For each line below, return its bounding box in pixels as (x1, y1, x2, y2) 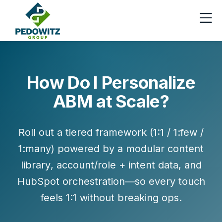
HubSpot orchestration (17, 175, 125, 187)
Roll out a (18, 126, 65, 138)
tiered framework (65, 126, 147, 138)
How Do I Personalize (27, 72, 195, 93)
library (20, 159, 51, 171)
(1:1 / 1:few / (147, 126, 204, 138)
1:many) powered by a (18, 143, 126, 155)
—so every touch (124, 175, 205, 187)
